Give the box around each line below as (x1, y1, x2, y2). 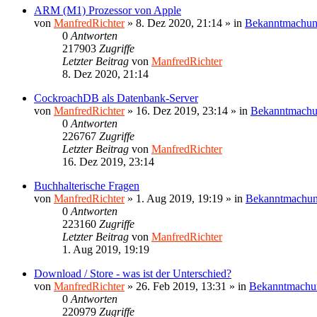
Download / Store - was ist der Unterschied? (34, 267, 231, 279)
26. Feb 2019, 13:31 (136, 279, 226, 292)
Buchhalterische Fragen (34, 179, 139, 192)
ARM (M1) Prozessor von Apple (34, 4, 181, 16)
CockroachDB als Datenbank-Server (34, 91, 198, 104)
